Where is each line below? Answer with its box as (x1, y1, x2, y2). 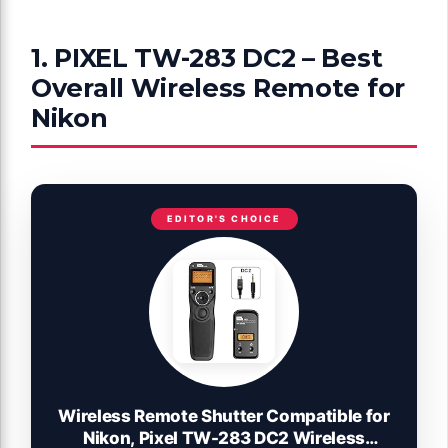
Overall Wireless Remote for (31, 71, 405, 103)
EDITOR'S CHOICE (166, 212, 282, 224)
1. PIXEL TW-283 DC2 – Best (31, 41, 383, 73)
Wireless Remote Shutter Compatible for (58, 405, 390, 426)
